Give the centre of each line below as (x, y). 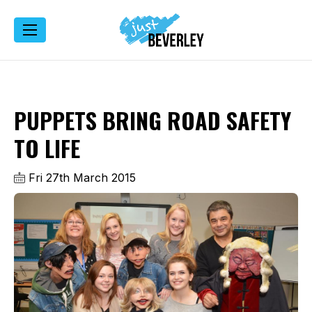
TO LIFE (47, 148)
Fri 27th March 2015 (80, 177)
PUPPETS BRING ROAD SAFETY (153, 120)
